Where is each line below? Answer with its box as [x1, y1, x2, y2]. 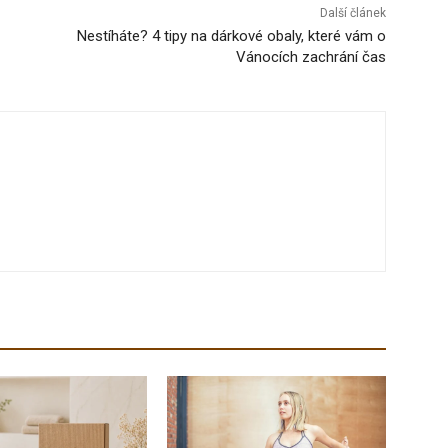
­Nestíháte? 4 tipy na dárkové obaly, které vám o [76, 26, 386, 45]
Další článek [319, 5, 386, 20]
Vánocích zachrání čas [235, 47, 386, 66]
